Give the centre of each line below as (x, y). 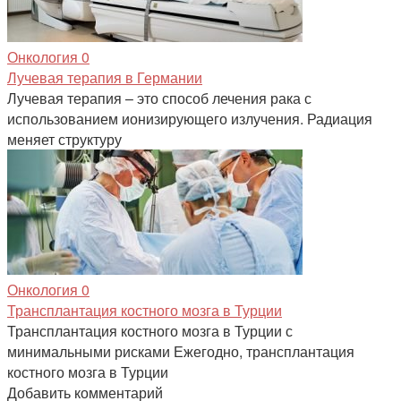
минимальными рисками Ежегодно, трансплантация (181, 352)
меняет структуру (64, 140)
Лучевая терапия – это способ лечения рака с (159, 98)
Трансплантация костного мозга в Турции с (150, 331)
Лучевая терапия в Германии (105, 78)
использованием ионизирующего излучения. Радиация (190, 119)
